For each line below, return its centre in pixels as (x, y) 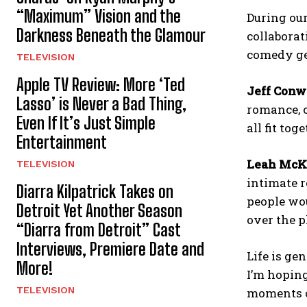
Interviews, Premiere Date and (110, 249)
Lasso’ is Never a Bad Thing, (101, 103)
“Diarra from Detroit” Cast (99, 230)
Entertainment (62, 142)
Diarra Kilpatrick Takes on (95, 191)
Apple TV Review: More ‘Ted (101, 84)
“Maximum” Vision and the (99, 16)
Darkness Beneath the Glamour (111, 35)
